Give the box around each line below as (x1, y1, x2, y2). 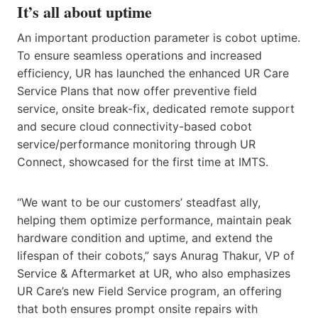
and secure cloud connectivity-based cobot (17, 119, 252, 133)
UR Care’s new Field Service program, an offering (17, 283, 282, 298)
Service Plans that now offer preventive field (17, 83, 257, 98)
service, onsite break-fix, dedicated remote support (17, 101, 295, 116)
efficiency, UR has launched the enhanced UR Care (17, 65, 289, 80)
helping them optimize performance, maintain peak (17, 212, 292, 227)
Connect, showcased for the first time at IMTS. (17, 154, 268, 169)
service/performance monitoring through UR (17, 136, 256, 151)
